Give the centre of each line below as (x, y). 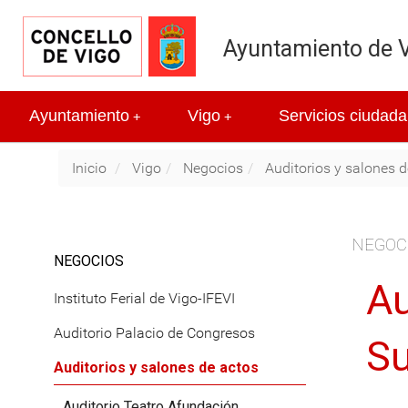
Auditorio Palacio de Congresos (154, 332)
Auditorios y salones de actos (156, 368)
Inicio (89, 168)
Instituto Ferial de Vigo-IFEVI (144, 298)
